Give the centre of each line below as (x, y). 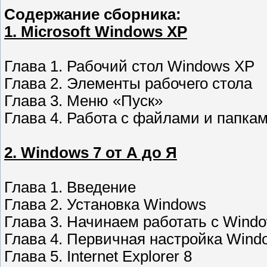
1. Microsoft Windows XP (96, 32)
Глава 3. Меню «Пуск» (83, 101)
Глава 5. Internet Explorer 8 (98, 257)
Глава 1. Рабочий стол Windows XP (129, 66)
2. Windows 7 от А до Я (91, 153)
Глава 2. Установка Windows (105, 205)
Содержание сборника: (93, 15)
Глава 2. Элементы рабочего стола (128, 84)
